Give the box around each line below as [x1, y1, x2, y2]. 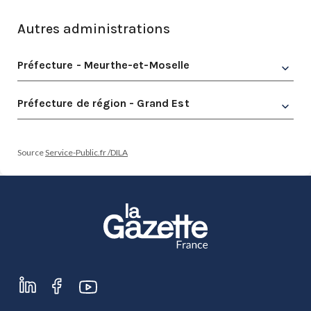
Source [17, 147, 45, 158]
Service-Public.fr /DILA [45, 147, 128, 158]
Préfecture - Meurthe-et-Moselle [17, 58, 190, 72]
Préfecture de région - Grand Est [17, 96, 190, 110]
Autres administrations [17, 21, 170, 37]
